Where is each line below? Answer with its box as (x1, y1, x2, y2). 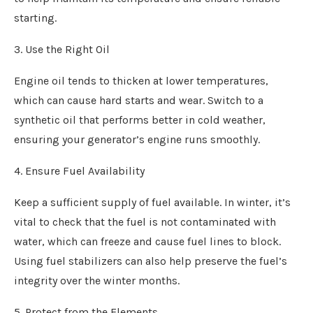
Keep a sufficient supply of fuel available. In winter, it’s (14, 196, 291, 209)
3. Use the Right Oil (14, 43, 110, 56)
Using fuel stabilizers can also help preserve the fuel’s (14, 254, 287, 268)
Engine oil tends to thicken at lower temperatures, (14, 74, 268, 87)
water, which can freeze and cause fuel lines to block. (14, 235, 281, 248)
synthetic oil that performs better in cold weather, (14, 113, 265, 126)
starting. (14, 11, 57, 24)
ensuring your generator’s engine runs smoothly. (14, 133, 260, 146)
